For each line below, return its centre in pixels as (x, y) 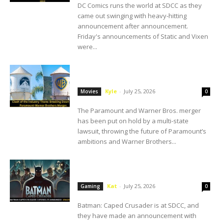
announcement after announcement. (133, 26)
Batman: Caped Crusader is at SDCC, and (138, 205)
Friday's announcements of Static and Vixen (143, 36)
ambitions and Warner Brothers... (127, 141)
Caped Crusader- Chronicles (121, 174)
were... (88, 47)
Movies (90, 91)
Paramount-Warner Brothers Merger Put (140, 70)
